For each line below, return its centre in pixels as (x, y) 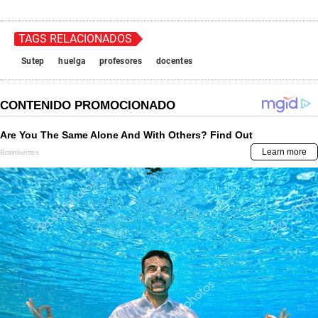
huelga (72, 61)
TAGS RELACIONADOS (75, 39)
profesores (121, 61)
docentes (174, 61)
